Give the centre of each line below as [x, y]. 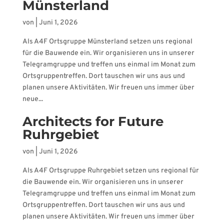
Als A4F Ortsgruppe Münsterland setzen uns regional [107, 42]
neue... [32, 99]
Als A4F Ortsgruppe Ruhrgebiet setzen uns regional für [110, 171]
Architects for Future [93, 121]
